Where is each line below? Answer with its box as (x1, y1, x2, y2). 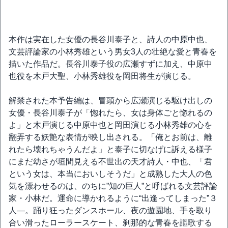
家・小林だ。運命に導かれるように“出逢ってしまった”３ (9, 194, 217, 203)
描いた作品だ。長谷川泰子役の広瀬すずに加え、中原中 (9, 60, 212, 68)
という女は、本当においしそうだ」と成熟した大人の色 (9, 169, 212, 178)
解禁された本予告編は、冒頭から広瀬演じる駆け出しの (9, 96, 212, 105)
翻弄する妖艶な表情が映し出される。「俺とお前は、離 (9, 133, 212, 141)
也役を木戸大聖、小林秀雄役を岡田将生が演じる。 (9, 72, 196, 80)
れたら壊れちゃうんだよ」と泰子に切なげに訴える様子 (9, 145, 212, 154)
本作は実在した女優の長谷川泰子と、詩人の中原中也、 (9, 35, 212, 44)
